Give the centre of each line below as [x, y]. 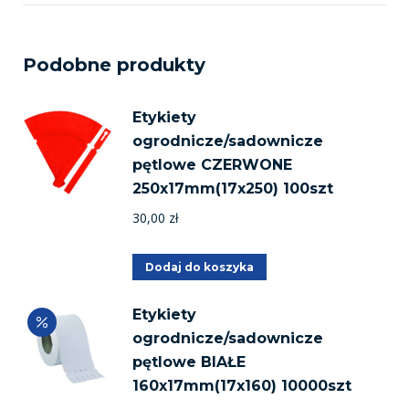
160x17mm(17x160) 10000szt [242, 385]
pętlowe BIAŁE [189, 362]
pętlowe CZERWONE [212, 164]
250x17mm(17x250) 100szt [233, 188]
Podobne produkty [114, 64]
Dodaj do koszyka [199, 267]
